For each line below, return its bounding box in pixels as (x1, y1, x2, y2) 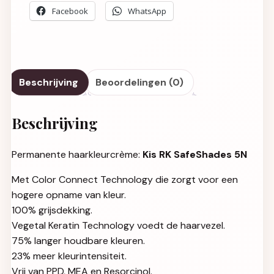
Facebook (52, 6, 88, 17)
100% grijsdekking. (12, 203, 92, 217)
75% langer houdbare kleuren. (12, 234, 145, 247)
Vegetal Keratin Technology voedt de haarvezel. (12, 218, 225, 232)
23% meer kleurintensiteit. (12, 249, 127, 262)
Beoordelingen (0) (95, 76, 183, 89)
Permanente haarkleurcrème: (12, 147, 143, 161)
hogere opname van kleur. (12, 188, 126, 201)
